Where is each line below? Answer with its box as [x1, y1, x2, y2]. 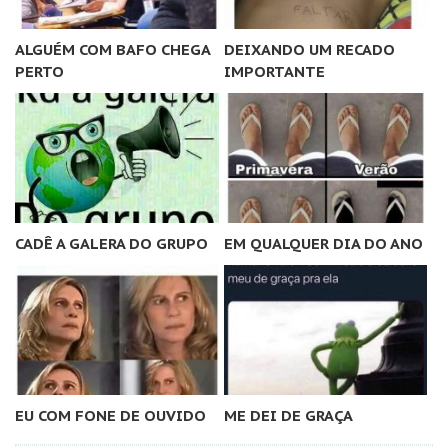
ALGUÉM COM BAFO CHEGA [15, 40, 210, 60]
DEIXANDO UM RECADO [223, 40, 395, 60]
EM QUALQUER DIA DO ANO [223, 233, 423, 253]
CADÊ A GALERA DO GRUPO [15, 233, 208, 253]
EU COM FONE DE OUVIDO [15, 405, 206, 425]
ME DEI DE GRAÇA [223, 405, 353, 425]
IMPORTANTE [223, 62, 325, 82]
